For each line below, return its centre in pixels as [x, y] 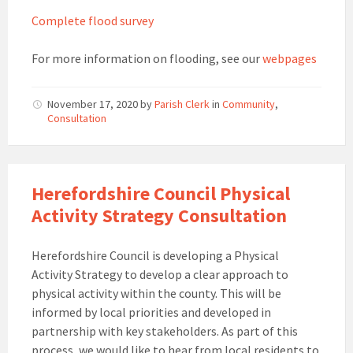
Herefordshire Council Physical [161, 194]
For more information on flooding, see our [147, 59]
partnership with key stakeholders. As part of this [165, 331]
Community [249, 104]
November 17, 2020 [94, 104]
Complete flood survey [93, 21]
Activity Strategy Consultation [159, 216]
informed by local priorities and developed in [151, 312]
